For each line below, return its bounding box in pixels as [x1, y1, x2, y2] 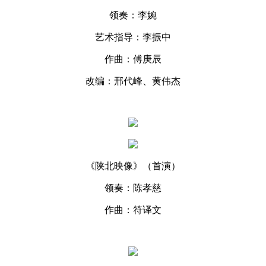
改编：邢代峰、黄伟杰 [85, 75, 180, 86]
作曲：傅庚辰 [104, 53, 161, 64]
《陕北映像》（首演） [85, 160, 180, 171]
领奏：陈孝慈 [104, 182, 161, 193]
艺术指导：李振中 [95, 31, 171, 42]
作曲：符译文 [104, 204, 161, 215]
